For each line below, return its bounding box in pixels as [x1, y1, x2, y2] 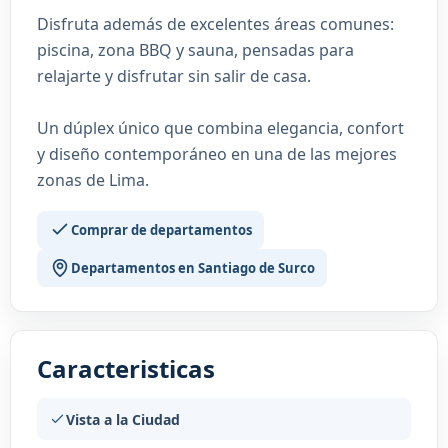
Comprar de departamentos [71, 220, 252, 239]
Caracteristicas [37, 352, 215, 385]
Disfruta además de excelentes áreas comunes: [37, 13, 394, 35]
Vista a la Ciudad [66, 409, 180, 429]
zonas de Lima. [37, 169, 149, 191]
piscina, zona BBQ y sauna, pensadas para [37, 39, 354, 61]
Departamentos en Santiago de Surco [71, 258, 315, 277]
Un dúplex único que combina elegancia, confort [37, 117, 404, 139]
